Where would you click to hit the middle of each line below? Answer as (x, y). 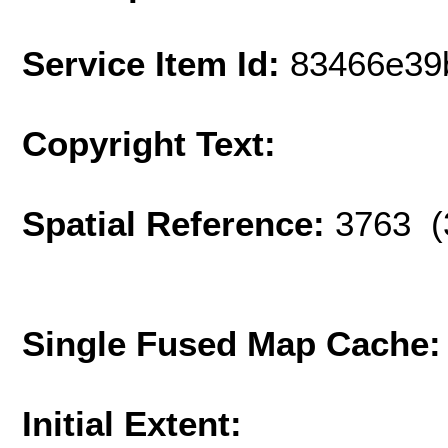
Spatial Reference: (178, 224)
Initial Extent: (132, 424)
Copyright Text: (149, 144)
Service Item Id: (156, 64)
